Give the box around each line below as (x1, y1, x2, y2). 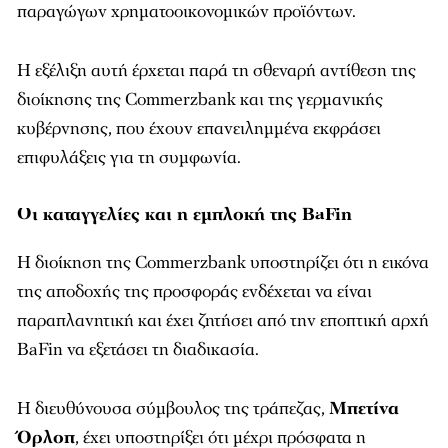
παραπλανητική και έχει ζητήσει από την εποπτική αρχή (17, 308, 429, 332)
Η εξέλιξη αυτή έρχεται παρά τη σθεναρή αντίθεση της (17, 58, 416, 82)
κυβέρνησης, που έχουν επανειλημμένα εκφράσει (17, 116, 381, 140)
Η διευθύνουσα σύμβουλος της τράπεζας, (17, 396, 329, 420)
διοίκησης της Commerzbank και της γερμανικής (17, 87, 383, 111)
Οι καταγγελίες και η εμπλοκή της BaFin (17, 202, 352, 226)
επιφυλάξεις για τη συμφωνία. (17, 145, 241, 169)
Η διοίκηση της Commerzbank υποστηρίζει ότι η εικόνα (17, 250, 429, 274)
